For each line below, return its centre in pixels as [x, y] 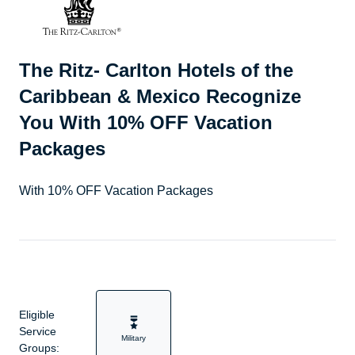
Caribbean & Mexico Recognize [160, 97]
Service [38, 332]
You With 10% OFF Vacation [146, 123]
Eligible [37, 315]
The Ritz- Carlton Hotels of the [156, 71]
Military [134, 338]
